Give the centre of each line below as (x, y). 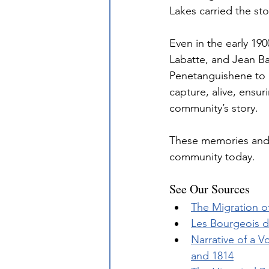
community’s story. (214, 108)
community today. (212, 157)
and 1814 (212, 256)
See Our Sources (210, 189)
